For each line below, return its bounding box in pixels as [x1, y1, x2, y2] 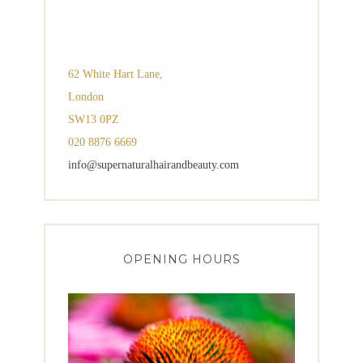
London [68, 90, 104, 103]
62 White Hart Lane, [68, 67, 163, 80]
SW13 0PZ [68, 113, 119, 126]
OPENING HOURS [122, 251, 241, 267]
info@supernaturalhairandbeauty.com [68, 158, 239, 171]
